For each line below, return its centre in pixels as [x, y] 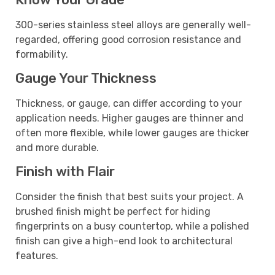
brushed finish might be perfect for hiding [113, 212]
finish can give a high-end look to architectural [124, 241]
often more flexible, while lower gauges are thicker [132, 133]
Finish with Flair [65, 172]
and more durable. [57, 147]
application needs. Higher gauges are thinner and [130, 118]
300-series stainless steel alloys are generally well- [133, 25]
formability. [42, 54]
